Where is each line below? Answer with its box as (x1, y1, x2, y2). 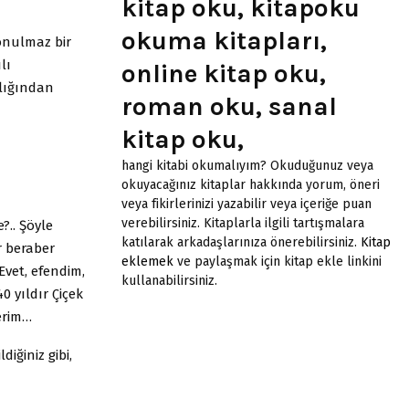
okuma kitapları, (121, 25, 327, 56)
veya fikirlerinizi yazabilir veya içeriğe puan (121, 195, 372, 212)
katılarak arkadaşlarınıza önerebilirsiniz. (121, 234, 361, 250)
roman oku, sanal (121, 90, 337, 121)
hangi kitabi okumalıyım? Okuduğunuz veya (121, 157, 373, 173)
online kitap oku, (121, 58, 326, 89)
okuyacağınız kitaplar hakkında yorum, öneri (121, 176, 380, 193)
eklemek (121, 253, 173, 269)
